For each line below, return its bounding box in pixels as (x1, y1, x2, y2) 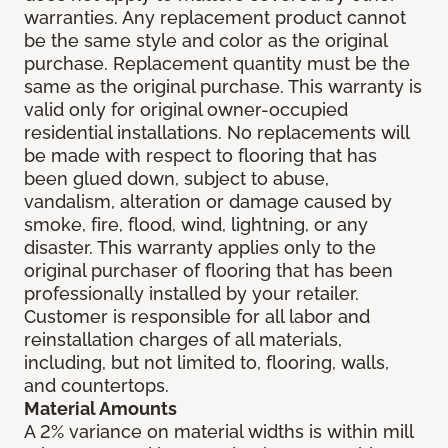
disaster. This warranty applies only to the (24, 237, 376, 259)
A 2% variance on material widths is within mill (24, 421, 413, 443)
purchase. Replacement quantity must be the (24, 53, 410, 75)
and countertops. (24, 375, 169, 397)
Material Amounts (24, 398, 177, 420)
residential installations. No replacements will (24, 122, 409, 144)
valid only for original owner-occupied (24, 99, 348, 121)
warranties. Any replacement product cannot (24, 7, 406, 29)
